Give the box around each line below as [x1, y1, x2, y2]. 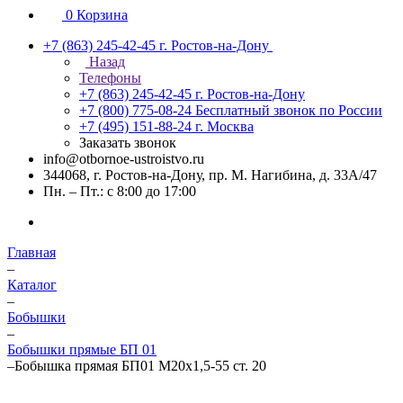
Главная [7, 245, 56, 260]
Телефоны [79, 70, 141, 85]
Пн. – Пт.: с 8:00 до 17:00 [43, 184, 196, 199]
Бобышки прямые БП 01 [7, 342, 157, 357]
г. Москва [195, 119, 254, 134]
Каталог [7, 277, 57, 292]
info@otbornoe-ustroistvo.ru [43, 151, 204, 166]
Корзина [76, 7, 128, 22]
